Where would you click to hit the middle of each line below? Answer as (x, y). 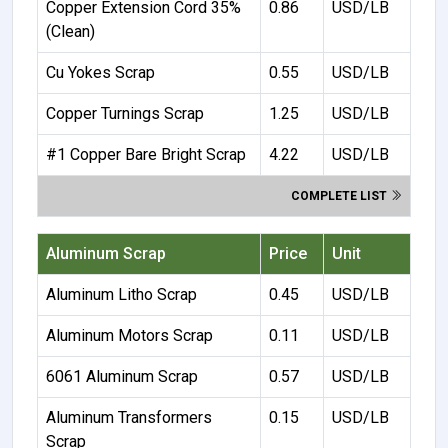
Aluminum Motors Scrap (129, 335)
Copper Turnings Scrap (125, 113)
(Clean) (70, 31)
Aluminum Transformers (129, 417)
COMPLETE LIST (340, 195)
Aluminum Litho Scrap (121, 294)
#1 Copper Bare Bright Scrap (146, 154)
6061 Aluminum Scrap (122, 376)
